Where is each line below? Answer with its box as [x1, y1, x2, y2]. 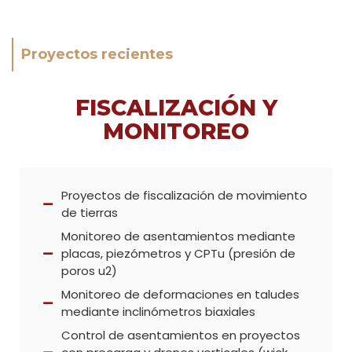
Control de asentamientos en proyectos [60, 326, 300, 343]
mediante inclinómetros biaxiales [60, 302, 255, 320]
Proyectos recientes [21, 45, 173, 63]
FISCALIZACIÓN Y [75, 93, 277, 121]
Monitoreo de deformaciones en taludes [60, 285, 299, 302]
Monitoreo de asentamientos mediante [60, 227, 295, 244]
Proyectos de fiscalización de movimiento [60, 186, 307, 203]
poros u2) [60, 262, 117, 279]
